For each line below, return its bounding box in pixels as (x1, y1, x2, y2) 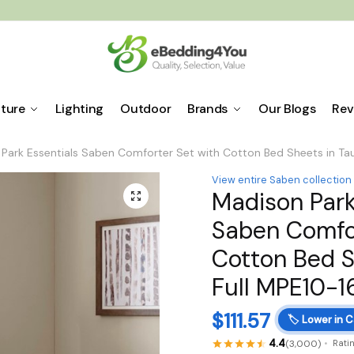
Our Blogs (258, 100, 316, 117)
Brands (186, 100, 228, 117)
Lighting (55, 100, 104, 117)
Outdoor (120, 100, 171, 117)
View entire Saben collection (212, 173, 352, 186)
